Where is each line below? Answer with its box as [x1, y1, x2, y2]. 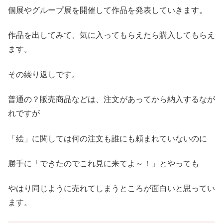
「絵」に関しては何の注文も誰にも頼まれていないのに [8, 134, 207, 143]
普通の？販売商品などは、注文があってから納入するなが [8, 95, 215, 104]
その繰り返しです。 [8, 70, 80, 79]
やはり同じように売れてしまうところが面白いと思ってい [8, 184, 215, 193]
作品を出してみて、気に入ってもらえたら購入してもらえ [8, 31, 215, 40]
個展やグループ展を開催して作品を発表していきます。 [8, 6, 207, 15]
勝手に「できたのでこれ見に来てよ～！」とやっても [8, 159, 199, 168]
